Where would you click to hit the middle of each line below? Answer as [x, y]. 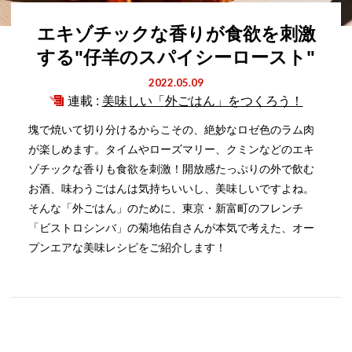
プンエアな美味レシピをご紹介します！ [128, 247]
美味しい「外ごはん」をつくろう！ [202, 101]
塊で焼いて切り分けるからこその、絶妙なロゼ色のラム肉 [172, 130]
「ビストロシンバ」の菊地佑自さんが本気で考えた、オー [172, 228]
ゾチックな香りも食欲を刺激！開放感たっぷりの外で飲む [172, 169]
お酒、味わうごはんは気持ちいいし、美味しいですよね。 [172, 189]
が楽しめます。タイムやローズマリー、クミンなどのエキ [172, 149]
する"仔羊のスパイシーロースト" [176, 57]
